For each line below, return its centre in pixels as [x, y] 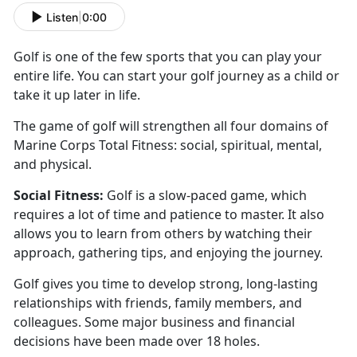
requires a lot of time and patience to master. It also [169, 215]
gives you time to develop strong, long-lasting [180, 284]
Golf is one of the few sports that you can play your [168, 57]
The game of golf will [78, 126]
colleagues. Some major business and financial [154, 322]
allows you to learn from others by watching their [163, 234]
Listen [62, 17]
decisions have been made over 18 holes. [138, 341]
